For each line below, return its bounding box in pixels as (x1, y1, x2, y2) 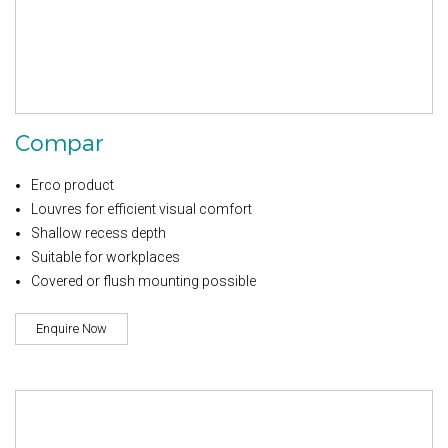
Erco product (31, 176, 114, 193)
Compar (15, 128, 104, 158)
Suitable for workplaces (31, 248, 180, 265)
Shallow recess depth (31, 224, 166, 241)
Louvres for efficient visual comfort (31, 200, 252, 217)
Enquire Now (36, 320, 107, 336)
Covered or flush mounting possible (31, 272, 256, 289)
